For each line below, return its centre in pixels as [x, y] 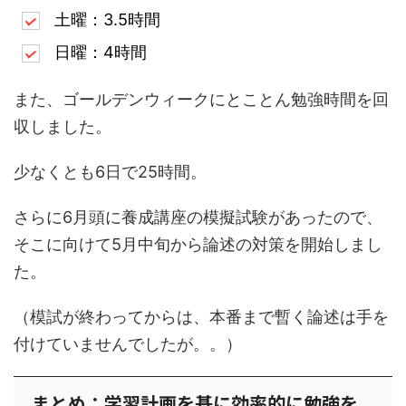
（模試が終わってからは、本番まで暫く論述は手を [201, 317]
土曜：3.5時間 [107, 19]
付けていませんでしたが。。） [128, 344]
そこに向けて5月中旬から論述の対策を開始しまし [198, 245]
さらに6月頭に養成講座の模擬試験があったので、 [198, 217]
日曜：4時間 [101, 52]
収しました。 [63, 127]
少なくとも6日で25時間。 [110, 172]
